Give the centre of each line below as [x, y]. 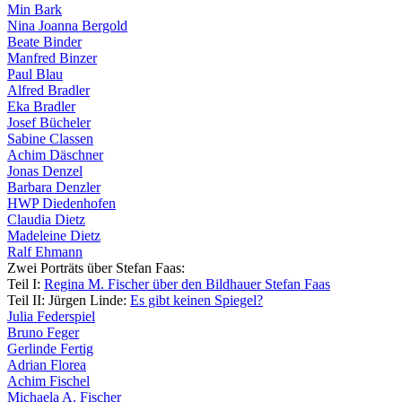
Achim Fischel [48, 381]
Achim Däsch [46, 155]
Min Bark [35, 10]
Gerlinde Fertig [50, 349]
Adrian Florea [47, 365]
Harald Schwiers [126, 315]
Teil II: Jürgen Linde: [69, 301]
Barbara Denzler [54, 188]
